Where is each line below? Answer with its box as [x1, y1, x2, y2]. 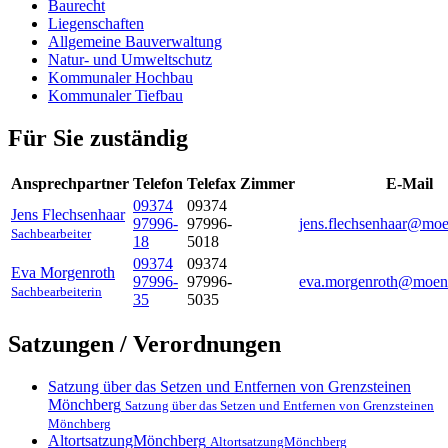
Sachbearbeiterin [11, 283, 102, 299]
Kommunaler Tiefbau [48, 86, 183, 104]
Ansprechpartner [11, 174, 129, 192]
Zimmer [240, 174, 295, 192]
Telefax [187, 174, 236, 192]
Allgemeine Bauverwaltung [48, 32, 222, 50]
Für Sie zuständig [8, 124, 188, 151]
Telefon [133, 174, 183, 192]
